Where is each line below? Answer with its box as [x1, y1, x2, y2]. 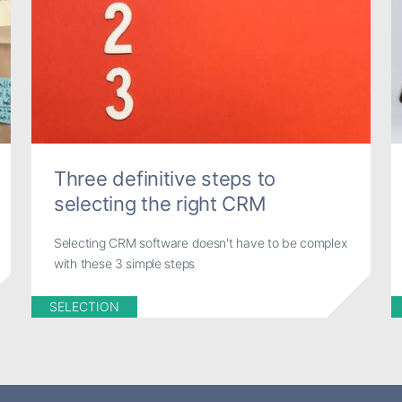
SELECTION [49, 299, 120, 315]
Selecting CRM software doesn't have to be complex [54, 234, 347, 250]
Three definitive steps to [54, 167, 276, 191]
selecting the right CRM [54, 192, 267, 216]
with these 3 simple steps [54, 255, 196, 271]
